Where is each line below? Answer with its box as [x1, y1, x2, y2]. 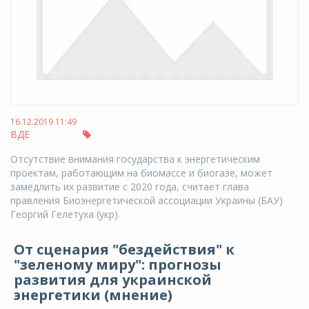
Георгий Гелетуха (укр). [10, 207, 120, 221]
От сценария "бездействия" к [14, 239, 235, 259]
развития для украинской [14, 270, 212, 289]
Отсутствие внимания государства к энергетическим [10, 152, 260, 166]
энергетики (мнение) [14, 285, 172, 304]
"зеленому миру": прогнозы [14, 255, 221, 274]
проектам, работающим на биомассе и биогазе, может [10, 166, 272, 179]
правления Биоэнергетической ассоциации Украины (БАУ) [10, 193, 283, 207]
